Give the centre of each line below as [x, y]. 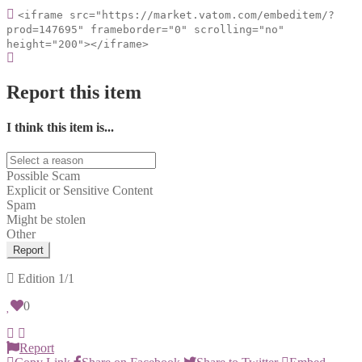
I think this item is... [60, 127]
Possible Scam [43, 176]
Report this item [74, 92]
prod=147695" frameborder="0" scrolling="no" [145, 29]
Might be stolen [46, 220]
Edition [36, 279]
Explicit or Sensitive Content [80, 191]
